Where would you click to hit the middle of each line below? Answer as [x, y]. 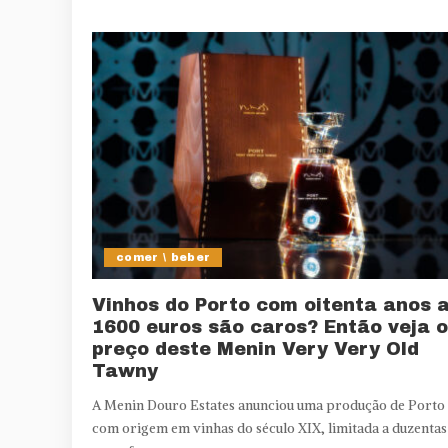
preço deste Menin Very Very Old [255, 349]
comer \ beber [163, 257]
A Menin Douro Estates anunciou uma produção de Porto [268, 406]
